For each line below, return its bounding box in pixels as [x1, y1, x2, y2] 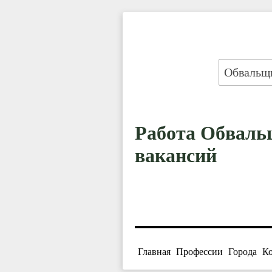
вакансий [135, 144, 217, 166]
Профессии [176, 246, 223, 257]
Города [228, 246, 257, 257]
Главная [138, 246, 171, 257]
